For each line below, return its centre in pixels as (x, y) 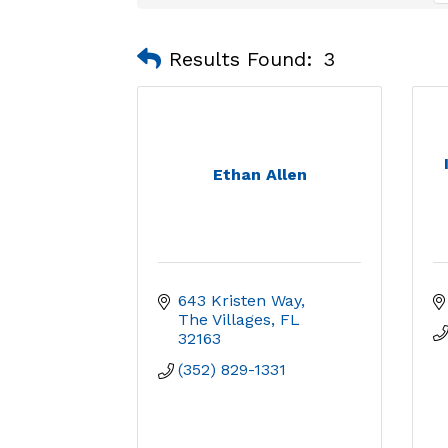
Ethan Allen (259, 174)
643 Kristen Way (239, 300)
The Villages (224, 319)
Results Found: (241, 58)
